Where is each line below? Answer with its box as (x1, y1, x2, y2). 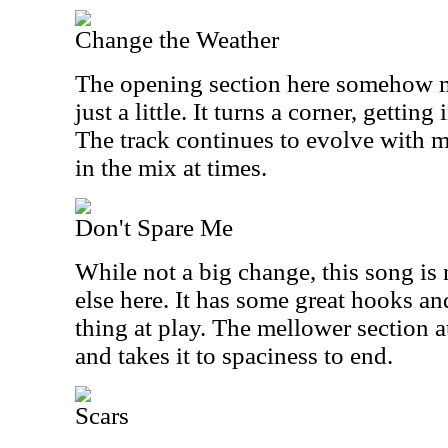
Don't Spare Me (75, 214, 233, 241)
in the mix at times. (75, 154, 267, 181)
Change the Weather (75, 26, 279, 53)
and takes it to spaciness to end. (75, 342, 393, 369)
